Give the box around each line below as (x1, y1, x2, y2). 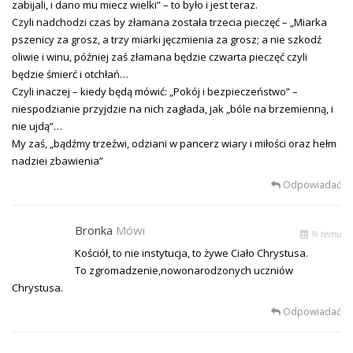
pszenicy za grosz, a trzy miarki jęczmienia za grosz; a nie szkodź (12, 32, 321, 46)
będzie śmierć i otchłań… (12, 66, 128, 81)
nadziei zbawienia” (12, 153, 103, 168)
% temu (308, 227, 341, 240)
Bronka (75, 221, 113, 238)
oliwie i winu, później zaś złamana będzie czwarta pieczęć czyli (12, 49, 307, 64)
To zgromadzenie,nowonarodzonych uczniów (75, 262, 293, 277)
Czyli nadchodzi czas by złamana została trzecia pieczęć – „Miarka (12, 14, 327, 29)
